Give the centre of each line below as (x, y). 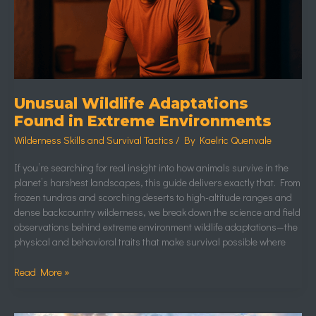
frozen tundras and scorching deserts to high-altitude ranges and (153, 197)
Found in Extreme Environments (143, 121)
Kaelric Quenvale (236, 140)
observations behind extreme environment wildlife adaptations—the (156, 226)
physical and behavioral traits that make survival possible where (150, 241)
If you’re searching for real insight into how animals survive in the (151, 167)
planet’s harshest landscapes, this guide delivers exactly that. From (157, 182)
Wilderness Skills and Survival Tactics (94, 140)
